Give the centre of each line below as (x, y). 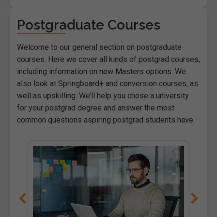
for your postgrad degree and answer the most (96, 108)
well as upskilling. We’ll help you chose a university (103, 95)
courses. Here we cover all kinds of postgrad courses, (108, 59)
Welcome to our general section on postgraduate (99, 47)
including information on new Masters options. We (101, 71)
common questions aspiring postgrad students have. (106, 120)
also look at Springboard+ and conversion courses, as (108, 83)
